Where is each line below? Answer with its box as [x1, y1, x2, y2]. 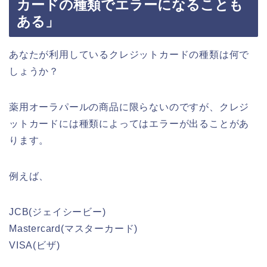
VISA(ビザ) [9, 240, 60, 250]
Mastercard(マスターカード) [9, 223, 138, 234]
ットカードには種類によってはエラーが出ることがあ [9, 118, 250, 129]
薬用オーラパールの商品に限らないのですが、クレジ [9, 101, 250, 112]
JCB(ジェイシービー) [9, 206, 106, 217]
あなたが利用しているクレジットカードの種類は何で [9, 49, 250, 60]
